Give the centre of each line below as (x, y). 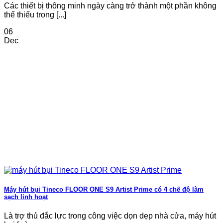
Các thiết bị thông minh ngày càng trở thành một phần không (110, 5)
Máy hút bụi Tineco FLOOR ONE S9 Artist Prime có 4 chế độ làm (104, 189)
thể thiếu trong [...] (35, 14)
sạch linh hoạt (26, 197)
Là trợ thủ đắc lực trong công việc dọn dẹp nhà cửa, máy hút (110, 216)
